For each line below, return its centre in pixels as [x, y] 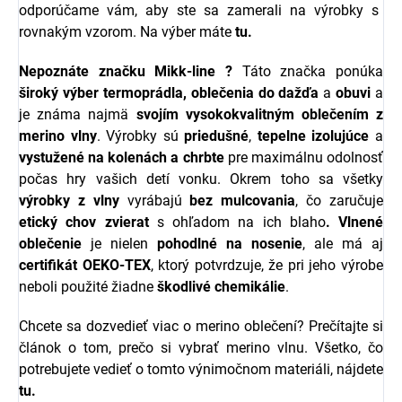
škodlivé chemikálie [221, 287]
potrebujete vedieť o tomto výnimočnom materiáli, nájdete [201, 370]
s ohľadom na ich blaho [241, 223]
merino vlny [58, 136]
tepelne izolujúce [313, 136]
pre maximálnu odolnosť [304, 158]
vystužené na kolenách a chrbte [122, 158]
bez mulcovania [243, 201]
